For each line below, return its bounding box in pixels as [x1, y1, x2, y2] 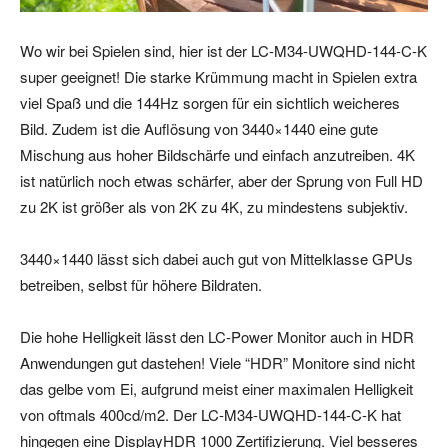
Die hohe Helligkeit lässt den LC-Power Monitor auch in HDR [20, 326, 414, 348]
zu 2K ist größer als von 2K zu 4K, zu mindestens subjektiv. [20, 196, 408, 218]
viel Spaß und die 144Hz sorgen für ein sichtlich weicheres [20, 92, 400, 114]
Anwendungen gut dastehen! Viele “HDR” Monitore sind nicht [20, 352, 415, 374]
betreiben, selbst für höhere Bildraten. [20, 274, 262, 296]
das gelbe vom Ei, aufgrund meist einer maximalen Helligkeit [20, 378, 413, 400]
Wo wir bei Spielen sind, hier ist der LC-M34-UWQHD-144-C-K [20, 40, 427, 62]
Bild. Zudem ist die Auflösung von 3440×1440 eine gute [20, 118, 378, 140]
